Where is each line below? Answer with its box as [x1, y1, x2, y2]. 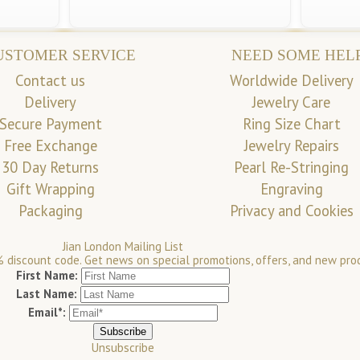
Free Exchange [3, 135, 97, 155]
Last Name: [16, 286, 77, 302]
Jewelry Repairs [243, 135, 339, 155]
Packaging [18, 200, 83, 220]
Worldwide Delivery [229, 70, 354, 90]
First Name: [15, 268, 78, 284]
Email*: [27, 305, 66, 321]
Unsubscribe [91, 340, 154, 356]
